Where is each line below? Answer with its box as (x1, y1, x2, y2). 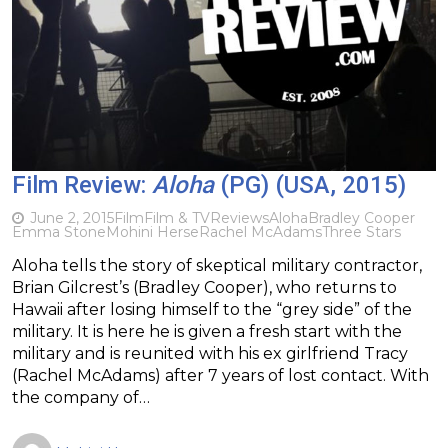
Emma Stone (12, 222, 106, 241)
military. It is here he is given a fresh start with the (12, 321, 402, 341)
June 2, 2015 (30, 208, 114, 227)
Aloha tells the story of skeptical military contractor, (12, 255, 422, 275)
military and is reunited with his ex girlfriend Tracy (12, 343, 408, 363)
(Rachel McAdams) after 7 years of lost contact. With (12, 365, 429, 385)
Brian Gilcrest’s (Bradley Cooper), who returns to (12, 277, 397, 297)
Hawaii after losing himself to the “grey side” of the (12, 299, 412, 319)
